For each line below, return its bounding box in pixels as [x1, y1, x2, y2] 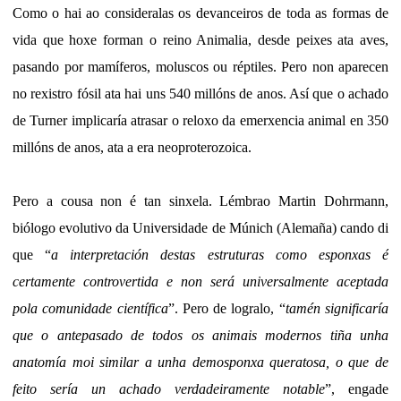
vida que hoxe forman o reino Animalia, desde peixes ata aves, [13, 32, 388, 48]
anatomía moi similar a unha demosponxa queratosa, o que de [13, 354, 388, 371]
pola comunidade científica [13, 301, 168, 317]
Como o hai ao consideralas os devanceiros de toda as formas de [13, 5, 388, 21]
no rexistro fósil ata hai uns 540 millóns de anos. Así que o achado [13, 86, 388, 102]
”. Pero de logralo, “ [167, 301, 286, 317]
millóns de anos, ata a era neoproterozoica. [13, 140, 252, 156]
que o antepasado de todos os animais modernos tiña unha [13, 328, 388, 344]
